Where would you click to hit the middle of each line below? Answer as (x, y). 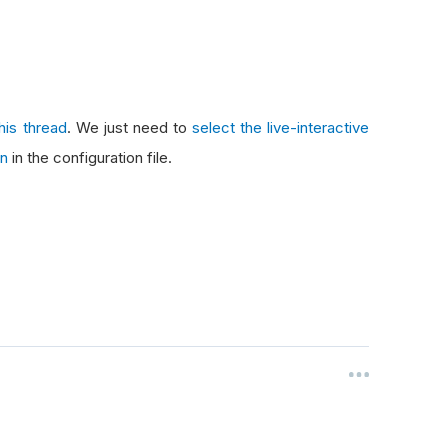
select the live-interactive (280, 127)
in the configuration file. (90, 157)
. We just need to (129, 127)
